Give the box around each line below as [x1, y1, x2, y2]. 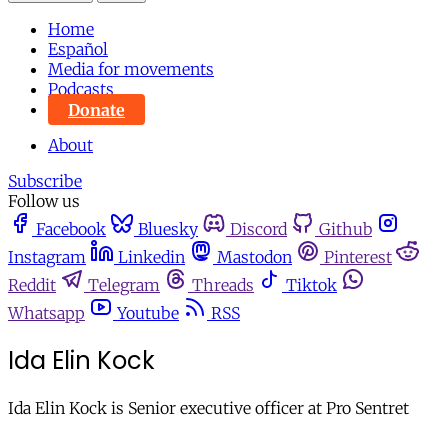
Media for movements [48, 59, 214, 80]
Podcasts [48, 79, 114, 100]
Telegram [88, 275, 160, 296]
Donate [68, 99, 125, 120]
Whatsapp [8, 303, 85, 324]
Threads [192, 275, 254, 296]
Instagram [8, 247, 86, 268]
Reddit [8, 275, 56, 296]
